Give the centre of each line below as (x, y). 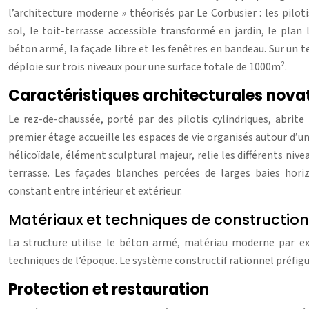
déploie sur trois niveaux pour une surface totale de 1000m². (148, 67)
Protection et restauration (109, 290)
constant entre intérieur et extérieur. (95, 191)
